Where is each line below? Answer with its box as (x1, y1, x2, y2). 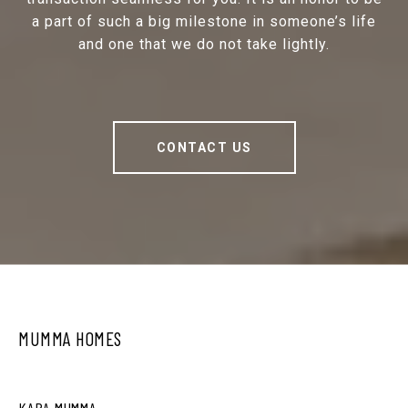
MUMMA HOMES (18, 326, 122, 350)
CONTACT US (156, 139, 252, 155)
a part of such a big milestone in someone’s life (32, 12, 376, 30)
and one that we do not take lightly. (78, 35, 330, 53)
